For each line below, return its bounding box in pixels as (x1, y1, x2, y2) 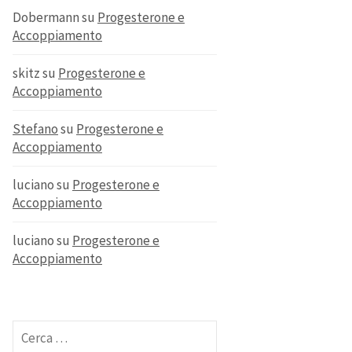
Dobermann (13, 9, 79, 26)
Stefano (13, 120, 58, 137)
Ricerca (12, 315, 53, 332)
